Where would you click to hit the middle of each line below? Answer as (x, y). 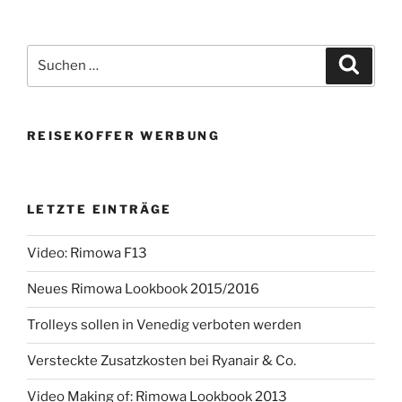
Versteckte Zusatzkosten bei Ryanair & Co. (162, 361)
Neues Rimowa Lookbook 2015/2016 (143, 289)
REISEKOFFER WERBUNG (123, 135)
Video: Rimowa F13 (87, 253)
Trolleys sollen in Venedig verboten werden (164, 325)
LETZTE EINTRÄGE (100, 210)
